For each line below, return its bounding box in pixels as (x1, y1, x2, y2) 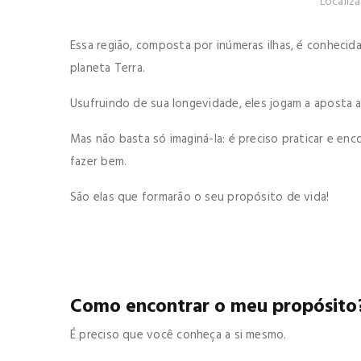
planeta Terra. (70, 59, 146, 78)
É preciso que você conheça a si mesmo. (70, 326, 287, 345)
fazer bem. (70, 152, 127, 172)
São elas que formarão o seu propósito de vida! (70, 188, 330, 207)
